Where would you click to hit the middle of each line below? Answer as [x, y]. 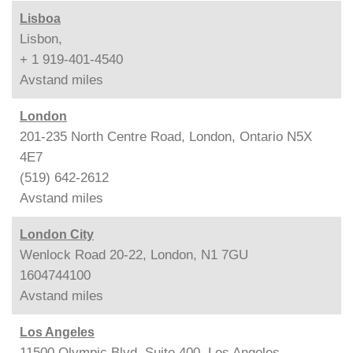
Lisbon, [41, 39]
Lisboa [40, 18]
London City [57, 234]
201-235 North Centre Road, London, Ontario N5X [166, 136]
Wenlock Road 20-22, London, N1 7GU [134, 255]
